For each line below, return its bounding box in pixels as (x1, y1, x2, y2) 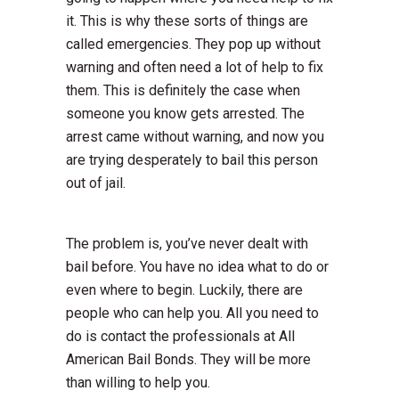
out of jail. (66, 174, 126, 191)
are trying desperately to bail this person (66, 151, 318, 168)
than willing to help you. (66, 373, 210, 391)
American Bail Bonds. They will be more (66, 350, 311, 368)
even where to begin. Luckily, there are (66, 281, 303, 298)
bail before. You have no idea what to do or (66, 257, 329, 275)
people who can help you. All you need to (66, 304, 319, 322)
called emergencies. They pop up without (66, 35, 321, 53)
